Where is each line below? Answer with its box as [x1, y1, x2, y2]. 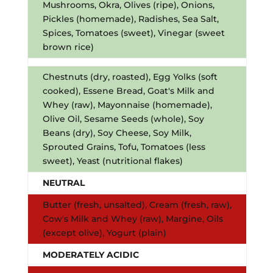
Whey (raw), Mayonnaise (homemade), [42, 99, 212, 110]
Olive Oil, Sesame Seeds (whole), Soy [42, 113, 204, 124]
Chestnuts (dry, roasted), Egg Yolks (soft [42, 71, 218, 82]
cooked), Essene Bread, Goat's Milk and [42, 85, 214, 96]
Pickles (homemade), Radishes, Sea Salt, [42, 13, 219, 24]
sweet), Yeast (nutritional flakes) [42, 155, 183, 166]
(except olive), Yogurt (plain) [42, 227, 166, 238]
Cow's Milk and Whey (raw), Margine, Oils [42, 213, 223, 224]
